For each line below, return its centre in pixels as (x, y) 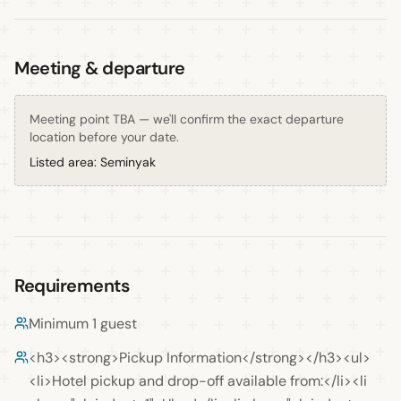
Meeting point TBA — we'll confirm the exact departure (187, 119)
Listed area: (65, 162)
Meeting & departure (100, 68)
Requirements (72, 286)
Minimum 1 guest (83, 324)
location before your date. (104, 137)
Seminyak (128, 162)
